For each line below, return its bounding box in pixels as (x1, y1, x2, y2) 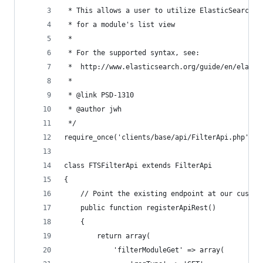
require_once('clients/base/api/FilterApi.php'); (64, 133, 257, 141)
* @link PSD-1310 (64, 91, 134, 99)
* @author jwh (64, 105, 122, 113)
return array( (64, 232, 150, 240)
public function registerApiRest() (64, 204, 216, 212)
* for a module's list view (64, 21, 175, 29)
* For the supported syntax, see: (64, 49, 200, 57)
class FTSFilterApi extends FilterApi (64, 161, 212, 170)
